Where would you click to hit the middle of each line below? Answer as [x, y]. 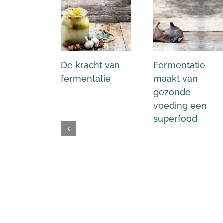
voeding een [180, 105]
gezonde [172, 92]
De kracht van [90, 65]
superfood [175, 118]
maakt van [175, 78]
